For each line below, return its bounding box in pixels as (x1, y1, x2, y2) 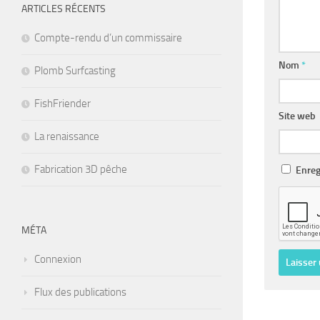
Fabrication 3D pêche (34, 162, 127, 176)
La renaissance (34, 129, 99, 143)
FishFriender (34, 96, 91, 110)
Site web (279, 110, 316, 123)
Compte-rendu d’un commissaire (34, 31, 182, 44)
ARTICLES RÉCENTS (21, 2, 106, 15)
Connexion (34, 252, 81, 266)
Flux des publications (34, 285, 126, 299)
